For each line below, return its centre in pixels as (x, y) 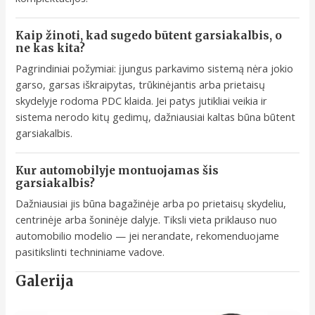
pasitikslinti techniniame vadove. (90, 251)
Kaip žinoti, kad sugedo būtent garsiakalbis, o (149, 35)
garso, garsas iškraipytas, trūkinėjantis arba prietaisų (141, 84)
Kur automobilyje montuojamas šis (117, 170)
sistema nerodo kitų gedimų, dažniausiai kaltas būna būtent (156, 116)
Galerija (45, 281)
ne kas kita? (51, 48)
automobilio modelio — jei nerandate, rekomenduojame (148, 235)
